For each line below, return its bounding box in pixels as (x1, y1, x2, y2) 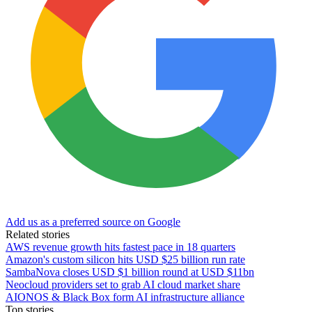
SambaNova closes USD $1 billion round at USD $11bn (6, 265, 254, 278)
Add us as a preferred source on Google (6, 215, 180, 228)
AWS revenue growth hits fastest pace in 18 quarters (6, 240, 235, 253)
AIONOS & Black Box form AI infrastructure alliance (6, 290, 244, 303)
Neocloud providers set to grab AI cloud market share (6, 278, 240, 290)
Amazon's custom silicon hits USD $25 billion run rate (6, 253, 245, 265)
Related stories (6, 228, 70, 240)
